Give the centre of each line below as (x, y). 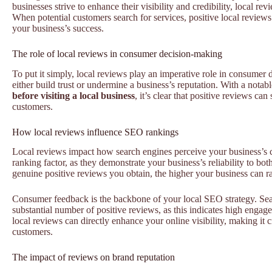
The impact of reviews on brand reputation (93, 257)
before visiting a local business (73, 95)
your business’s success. (58, 28)
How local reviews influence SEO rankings (95, 132)
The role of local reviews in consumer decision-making (117, 53)
